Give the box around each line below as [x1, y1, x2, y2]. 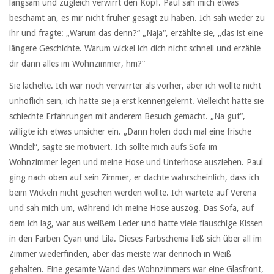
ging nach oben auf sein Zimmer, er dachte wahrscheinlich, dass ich [9, 172, 259, 183]
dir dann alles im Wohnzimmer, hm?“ [9, 59, 145, 69]
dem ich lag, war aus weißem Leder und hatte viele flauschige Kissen [9, 218, 263, 229]
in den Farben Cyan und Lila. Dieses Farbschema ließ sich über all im [9, 234, 262, 244]
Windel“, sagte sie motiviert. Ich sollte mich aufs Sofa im [9, 142, 217, 152]
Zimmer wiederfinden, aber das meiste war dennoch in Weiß [9, 249, 231, 259]
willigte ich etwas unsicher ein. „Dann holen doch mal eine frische [9, 127, 251, 137]
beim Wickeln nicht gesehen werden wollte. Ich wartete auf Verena [9, 188, 256, 198]
